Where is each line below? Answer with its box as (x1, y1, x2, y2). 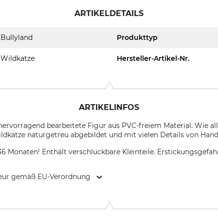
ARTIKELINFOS (79, 103, 139, 112)
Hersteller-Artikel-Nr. (117, 54, 189, 63)
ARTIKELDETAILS (74, 9, 144, 18)
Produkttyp (117, 33, 158, 42)
